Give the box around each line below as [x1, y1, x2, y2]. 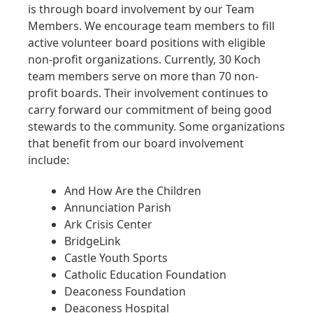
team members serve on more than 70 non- [28, 68, 259, 85]
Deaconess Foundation [64, 284, 186, 300]
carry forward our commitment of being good [28, 102, 272, 118]
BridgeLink [64, 233, 121, 249]
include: [28, 152, 69, 168]
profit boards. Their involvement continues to [28, 85, 268, 101]
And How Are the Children [64, 183, 201, 199]
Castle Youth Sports [64, 250, 168, 266]
